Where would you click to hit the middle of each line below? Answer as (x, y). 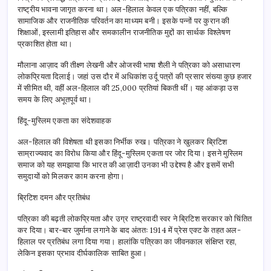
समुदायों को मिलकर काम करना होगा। (71, 176)
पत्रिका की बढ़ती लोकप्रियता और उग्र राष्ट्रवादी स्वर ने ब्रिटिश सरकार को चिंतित (135, 219)
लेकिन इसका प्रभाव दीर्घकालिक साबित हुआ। (83, 253)
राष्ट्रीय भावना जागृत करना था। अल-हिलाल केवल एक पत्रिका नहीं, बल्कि (122, 9)
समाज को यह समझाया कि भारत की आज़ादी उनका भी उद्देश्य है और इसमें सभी (126, 165)
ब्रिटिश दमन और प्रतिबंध (54, 198)
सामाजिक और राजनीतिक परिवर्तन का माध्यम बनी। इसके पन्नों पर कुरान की (124, 21)
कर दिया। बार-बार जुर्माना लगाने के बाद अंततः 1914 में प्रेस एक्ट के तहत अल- (129, 230)
